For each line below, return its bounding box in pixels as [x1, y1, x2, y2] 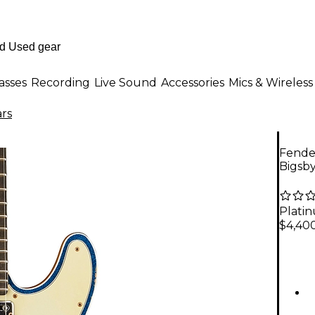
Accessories [161, 75, 224, 89]
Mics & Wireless [229, 75, 313, 89]
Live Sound [94, 75, 157, 89]
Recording [31, 75, 90, 89]
